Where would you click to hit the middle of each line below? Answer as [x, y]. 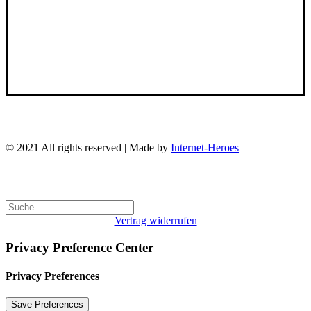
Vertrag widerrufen [155, 221]
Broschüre [155, 15]
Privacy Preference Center [79, 247]
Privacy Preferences [52, 276]
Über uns [155, 28]
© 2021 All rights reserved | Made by [88, 148]
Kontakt [155, 40]
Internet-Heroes [205, 148]
